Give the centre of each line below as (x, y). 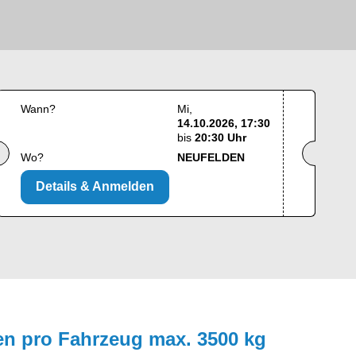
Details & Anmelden (95, 187)
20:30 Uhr (221, 138)
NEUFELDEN (211, 158)
